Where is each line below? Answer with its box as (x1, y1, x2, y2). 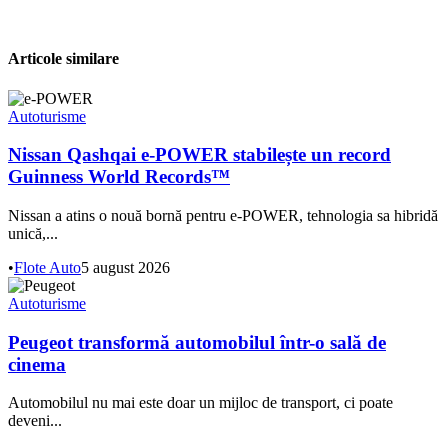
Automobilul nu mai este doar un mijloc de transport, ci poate (8, 394, 393, 412)
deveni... (8, 412, 62, 430)
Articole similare (8, 50, 119, 68)
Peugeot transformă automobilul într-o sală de (8, 331, 386, 353)
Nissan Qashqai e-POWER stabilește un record (8, 144, 391, 166)
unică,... (8, 224, 58, 242)
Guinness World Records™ (8, 166, 230, 188)
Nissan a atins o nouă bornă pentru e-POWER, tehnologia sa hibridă (8, 206, 438, 224)
